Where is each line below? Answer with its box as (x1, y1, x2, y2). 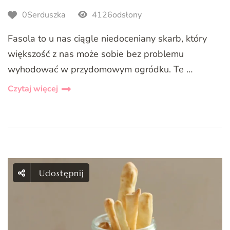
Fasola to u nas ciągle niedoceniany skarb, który (8, 32, 207, 45)
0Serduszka (22, 9, 65, 21)
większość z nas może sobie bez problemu (8, 47, 184, 60)
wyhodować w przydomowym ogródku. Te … (8, 63, 193, 75)
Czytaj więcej (8, 83, 58, 94)
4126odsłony (89, 9, 142, 21)
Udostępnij (39, 167, 84, 178)
